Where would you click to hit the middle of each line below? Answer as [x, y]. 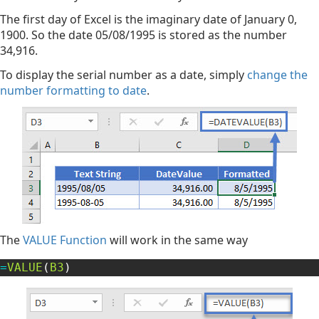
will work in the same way [177, 240]
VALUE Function [65, 240]
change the [277, 75]
